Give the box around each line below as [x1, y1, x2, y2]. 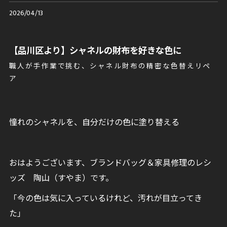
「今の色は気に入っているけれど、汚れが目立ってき [9, 192, 202, 206]
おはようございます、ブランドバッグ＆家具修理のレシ [9, 157, 211, 170]
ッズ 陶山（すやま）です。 [9, 172, 113, 185]
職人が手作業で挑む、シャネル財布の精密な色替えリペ [9, 61, 211, 72]
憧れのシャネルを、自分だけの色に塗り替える [9, 116, 179, 130]
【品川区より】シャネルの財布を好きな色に [9, 44, 181, 58]
